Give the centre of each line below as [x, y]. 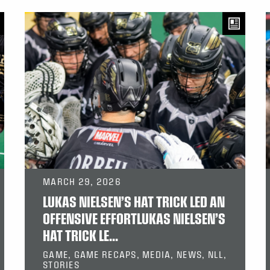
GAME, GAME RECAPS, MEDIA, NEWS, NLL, [135, 255]
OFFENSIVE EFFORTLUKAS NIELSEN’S [134, 218]
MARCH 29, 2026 [82, 182]
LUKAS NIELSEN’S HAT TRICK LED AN [134, 202]
